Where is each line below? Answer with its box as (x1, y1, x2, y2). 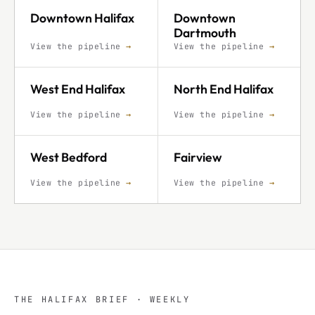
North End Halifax (173, 80, 274, 97)
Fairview (173, 148, 222, 165)
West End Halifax (30, 80, 125, 97)
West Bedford (30, 148, 107, 165)
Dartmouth (173, 24, 236, 41)
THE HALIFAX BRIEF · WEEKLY (14, 293, 191, 305)
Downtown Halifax (30, 9, 134, 26)
